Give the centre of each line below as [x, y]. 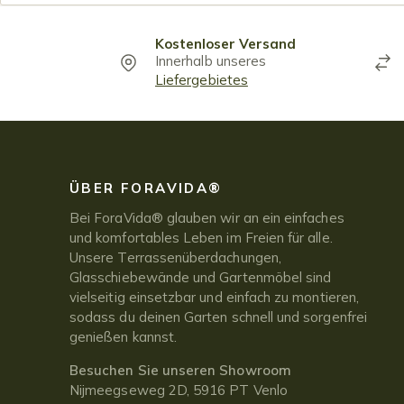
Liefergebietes [202, 79]
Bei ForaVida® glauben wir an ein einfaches [207, 218]
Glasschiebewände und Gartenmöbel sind [201, 278]
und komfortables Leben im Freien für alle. [201, 238]
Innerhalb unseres [211, 60]
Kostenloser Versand [225, 43]
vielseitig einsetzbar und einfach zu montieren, [215, 298]
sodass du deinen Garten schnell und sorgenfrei [218, 317]
